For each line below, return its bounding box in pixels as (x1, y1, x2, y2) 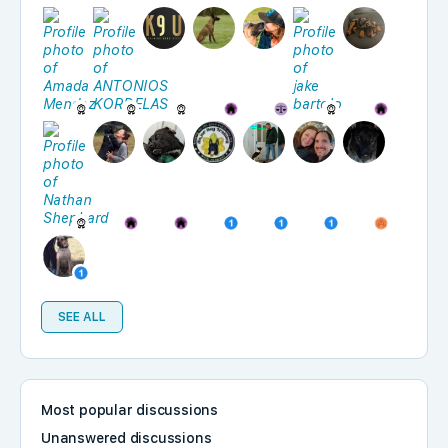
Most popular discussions (41, 402, 218, 418)
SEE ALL (58, 310, 106, 324)
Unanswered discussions (41, 430, 212, 446)
